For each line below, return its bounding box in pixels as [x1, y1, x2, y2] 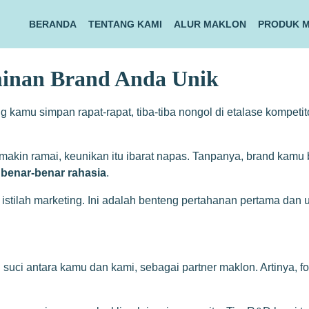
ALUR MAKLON [173, 19, 246, 30]
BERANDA [28, 19, 77, 30]
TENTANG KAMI [88, 19, 162, 30]
